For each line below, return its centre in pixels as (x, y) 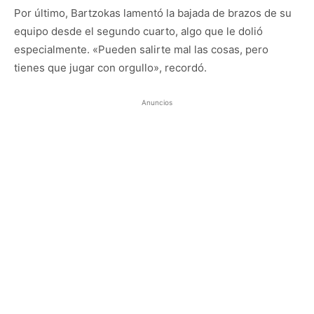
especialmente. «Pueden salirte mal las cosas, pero (141, 49)
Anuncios (157, 102)
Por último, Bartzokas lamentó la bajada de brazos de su (153, 13)
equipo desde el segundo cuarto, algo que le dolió (138, 31)
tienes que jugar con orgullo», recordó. (110, 67)
